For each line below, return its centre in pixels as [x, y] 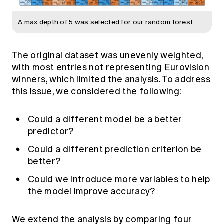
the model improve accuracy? [92, 192]
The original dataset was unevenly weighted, [108, 56]
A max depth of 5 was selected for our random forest [106, 22]
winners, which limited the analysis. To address [111, 80]
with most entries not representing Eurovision [111, 68]
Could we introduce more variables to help [119, 180]
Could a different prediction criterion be [115, 150]
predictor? [51, 132]
